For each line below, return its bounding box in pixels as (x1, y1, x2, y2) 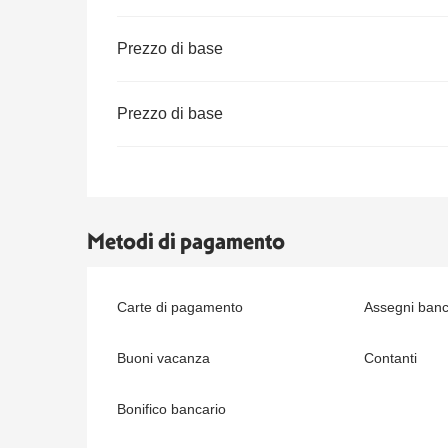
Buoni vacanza (117, 349, 211, 366)
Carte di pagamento (117, 298, 244, 315)
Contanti (363, 349, 417, 366)
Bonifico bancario (117, 400, 227, 417)
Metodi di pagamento (87, 227, 286, 255)
